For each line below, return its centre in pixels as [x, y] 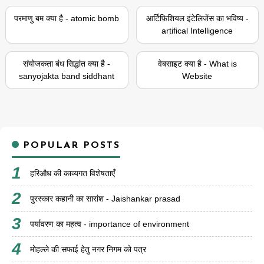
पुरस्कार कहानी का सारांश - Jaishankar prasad [105, 199]
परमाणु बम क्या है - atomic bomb [67, 18]
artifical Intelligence [197, 31]
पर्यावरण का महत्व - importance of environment [110, 224]
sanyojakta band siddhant [67, 76]
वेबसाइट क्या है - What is [197, 64]
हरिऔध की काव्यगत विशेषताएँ [72, 173]
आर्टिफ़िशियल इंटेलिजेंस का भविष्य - [197, 18]
